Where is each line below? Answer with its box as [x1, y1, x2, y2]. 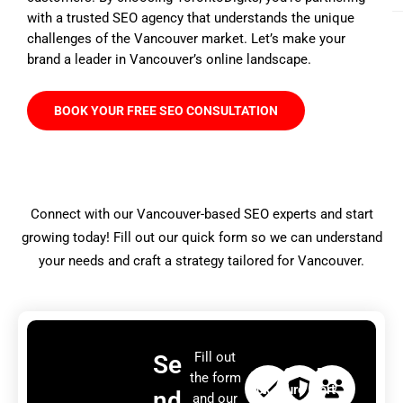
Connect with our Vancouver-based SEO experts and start [30, 206, 373, 222]
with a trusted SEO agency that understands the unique [27, 9, 354, 26]
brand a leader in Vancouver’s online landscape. [27, 50, 311, 67]
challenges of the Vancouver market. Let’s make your [27, 30, 345, 47]
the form [189, 370, 241, 387]
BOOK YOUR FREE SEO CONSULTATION [54, 103, 278, 118]
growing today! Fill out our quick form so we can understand [21, 229, 382, 246]
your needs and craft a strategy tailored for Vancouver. [39, 253, 364, 269]
